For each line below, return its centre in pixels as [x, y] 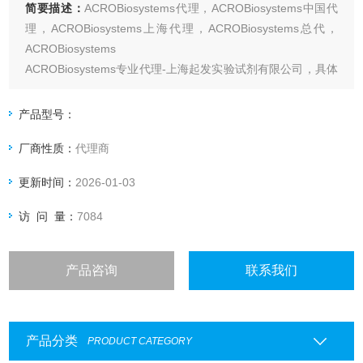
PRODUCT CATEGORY [139, 342]
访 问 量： [48, 217]
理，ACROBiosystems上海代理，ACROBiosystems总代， [181, 29]
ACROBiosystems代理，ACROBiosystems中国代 [211, 9]
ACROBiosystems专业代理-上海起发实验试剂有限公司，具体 [181, 69]
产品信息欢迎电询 [71, 90]
